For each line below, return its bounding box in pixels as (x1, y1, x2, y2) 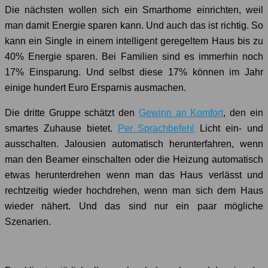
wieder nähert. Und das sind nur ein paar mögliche (5, 201, 263, 212)
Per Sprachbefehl (117, 123, 195, 134)
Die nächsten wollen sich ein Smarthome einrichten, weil (5, 5, 263, 16)
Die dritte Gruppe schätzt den (5, 108, 139, 118)
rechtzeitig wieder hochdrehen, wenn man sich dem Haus (5, 185, 263, 196)
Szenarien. (5, 217, 51, 227)
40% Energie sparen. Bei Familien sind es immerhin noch (5, 51, 263, 62)
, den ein (223, 108, 264, 118)
